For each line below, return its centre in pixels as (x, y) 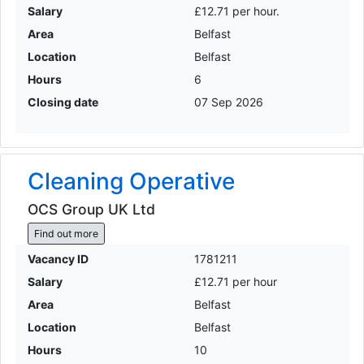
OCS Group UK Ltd (91, 210)
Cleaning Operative (131, 181)
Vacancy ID (58, 259)
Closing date (63, 102)
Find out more (66, 233)
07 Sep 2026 (229, 102)
